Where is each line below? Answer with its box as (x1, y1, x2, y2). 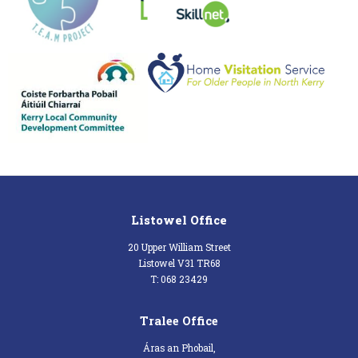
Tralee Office (140, 312, 218, 328)
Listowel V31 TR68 (137, 257, 221, 270)
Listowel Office (131, 212, 227, 228)
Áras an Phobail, (142, 342, 216, 355)
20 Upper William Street (127, 241, 231, 254)
